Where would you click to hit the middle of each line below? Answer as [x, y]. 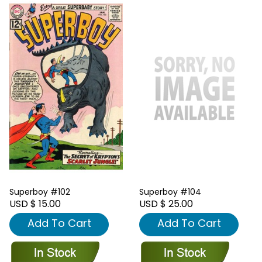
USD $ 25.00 [166, 204]
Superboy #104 [170, 192]
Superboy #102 [40, 192]
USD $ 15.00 [35, 204]
